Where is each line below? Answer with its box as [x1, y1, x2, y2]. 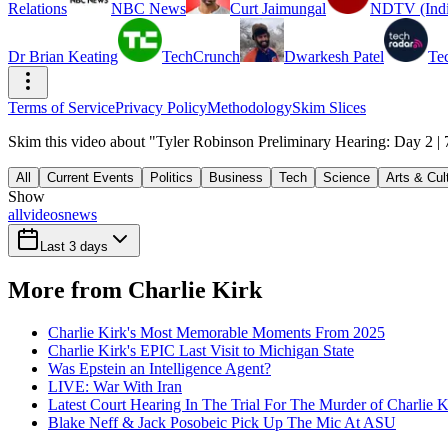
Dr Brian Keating [8, 48, 118, 65]
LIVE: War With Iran [48, 377, 182, 395]
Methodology [207, 99, 292, 116]
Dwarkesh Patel [284, 48, 384, 65]
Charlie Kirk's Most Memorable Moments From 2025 [48, 323, 385, 341]
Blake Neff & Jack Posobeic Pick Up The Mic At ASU [48, 413, 396, 431]
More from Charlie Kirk [8, 276, 262, 303]
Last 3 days [40, 239, 108, 254]
